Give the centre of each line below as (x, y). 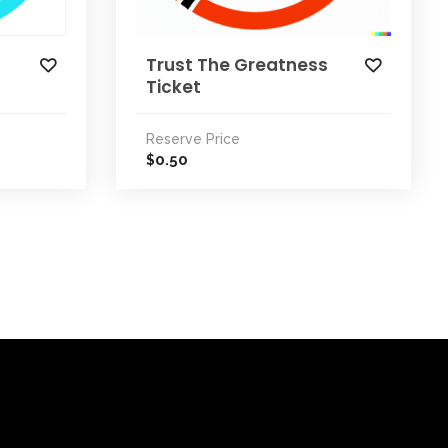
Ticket (173, 87)
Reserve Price (193, 139)
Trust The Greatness (237, 65)
